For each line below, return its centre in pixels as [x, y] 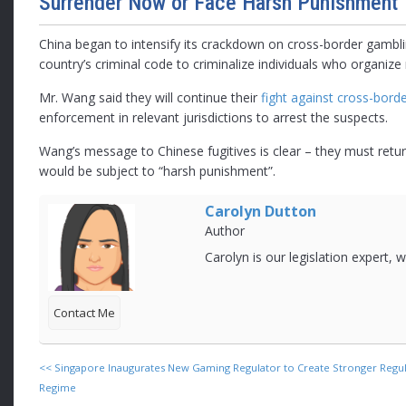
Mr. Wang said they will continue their [150, 98]
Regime [58, 388]
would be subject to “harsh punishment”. [158, 171]
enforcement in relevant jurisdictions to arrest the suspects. [214, 118]
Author [225, 231]
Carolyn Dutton [261, 212]
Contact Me [85, 313]
